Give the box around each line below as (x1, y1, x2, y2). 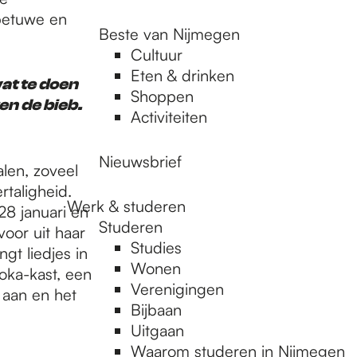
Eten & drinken (131, 65, 234, 85)
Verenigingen (131, 279, 224, 299)
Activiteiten (131, 107, 207, 127)
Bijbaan (131, 300, 182, 320)
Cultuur (131, 45, 182, 65)
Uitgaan (131, 320, 184, 340)
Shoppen (131, 86, 194, 106)
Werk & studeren (67, 196, 186, 216)
